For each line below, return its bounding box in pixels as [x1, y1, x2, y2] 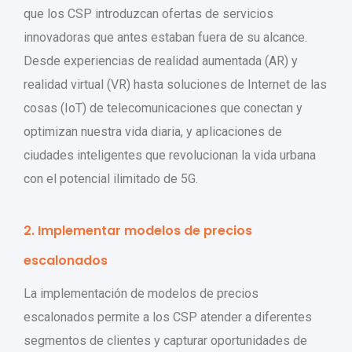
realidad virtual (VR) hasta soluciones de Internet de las [24, 76, 327, 92]
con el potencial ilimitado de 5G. [24, 170, 198, 186]
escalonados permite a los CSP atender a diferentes [24, 309, 312, 324]
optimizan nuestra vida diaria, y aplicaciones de [24, 123, 282, 139]
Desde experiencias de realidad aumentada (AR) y [24, 53, 298, 68]
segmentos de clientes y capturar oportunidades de [24, 332, 307, 348]
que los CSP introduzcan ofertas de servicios [24, 5, 273, 21]
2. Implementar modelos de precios [24, 221, 252, 240]
